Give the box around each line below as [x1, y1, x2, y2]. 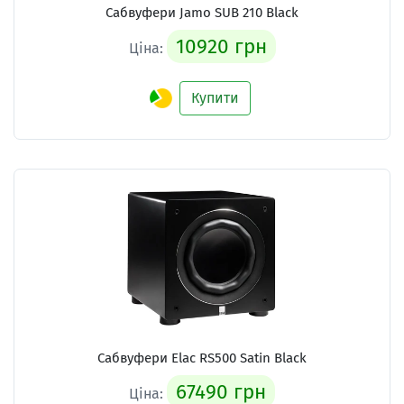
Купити [191, 88, 239, 106]
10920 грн [175, 33, 267, 59]
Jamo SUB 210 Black [179, 4, 298, 21]
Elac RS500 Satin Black [171, 349, 307, 366]
